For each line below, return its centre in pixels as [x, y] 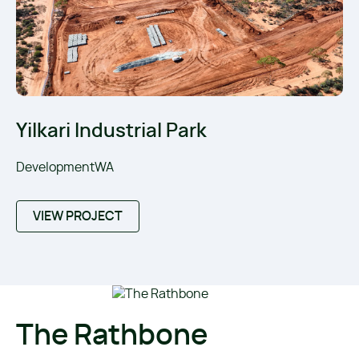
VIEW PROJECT [78, 216]
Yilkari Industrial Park [111, 131]
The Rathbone [112, 336]
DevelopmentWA [65, 167]
